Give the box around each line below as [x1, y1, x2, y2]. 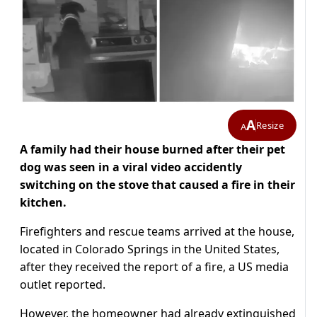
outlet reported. [20, 277, 105, 293]
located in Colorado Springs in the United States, [20, 241, 279, 258]
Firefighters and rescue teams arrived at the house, [20, 224, 294, 240]
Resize [256, 118, 284, 132]
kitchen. [20, 195, 67, 211]
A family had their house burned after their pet [20, 142, 285, 158]
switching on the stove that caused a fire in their [20, 177, 295, 193]
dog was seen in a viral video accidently [20, 159, 242, 175]
